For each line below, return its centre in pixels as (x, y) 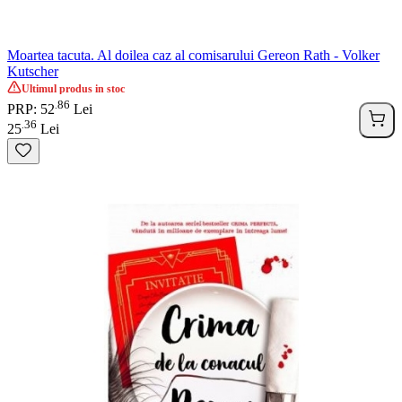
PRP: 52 (31, 109)
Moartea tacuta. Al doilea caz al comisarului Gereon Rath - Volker (193, 55)
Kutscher (33, 71)
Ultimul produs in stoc (73, 88)
